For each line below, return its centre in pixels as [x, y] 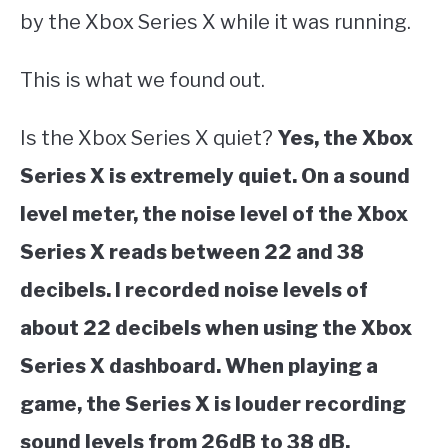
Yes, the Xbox [345, 137]
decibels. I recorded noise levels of [194, 289]
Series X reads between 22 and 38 [192, 251]
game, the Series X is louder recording [213, 403]
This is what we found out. [142, 79]
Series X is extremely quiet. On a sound [215, 175]
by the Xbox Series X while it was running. [215, 21]
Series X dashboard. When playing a [199, 365]
